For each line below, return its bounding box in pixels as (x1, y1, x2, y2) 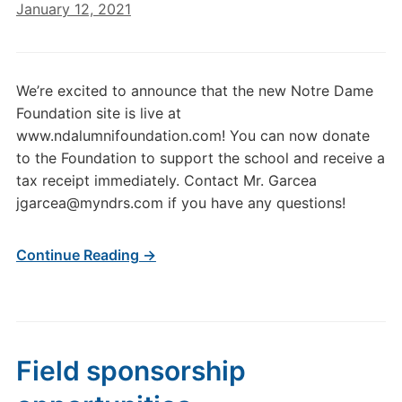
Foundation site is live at (15, 104, 181, 122)
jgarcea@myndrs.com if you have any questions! (15, 194, 345, 212)
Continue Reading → (15, 246, 156, 264)
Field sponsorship (15, 354, 246, 387)
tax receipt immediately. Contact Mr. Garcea (15, 171, 317, 189)
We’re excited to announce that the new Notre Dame (15, 82, 373, 100)
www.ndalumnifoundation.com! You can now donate (15, 127, 370, 144)
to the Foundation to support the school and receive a (15, 149, 385, 167)
